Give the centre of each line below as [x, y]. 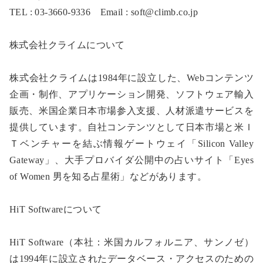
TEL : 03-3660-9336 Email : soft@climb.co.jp [104, 12]
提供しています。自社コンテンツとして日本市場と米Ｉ [131, 127]
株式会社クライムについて [67, 45]
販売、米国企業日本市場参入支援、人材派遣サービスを [131, 111]
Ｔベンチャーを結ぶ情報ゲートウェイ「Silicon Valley [131, 144]
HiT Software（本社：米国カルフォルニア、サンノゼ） [131, 242]
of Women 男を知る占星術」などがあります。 [108, 177]
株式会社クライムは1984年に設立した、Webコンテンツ [131, 78]
